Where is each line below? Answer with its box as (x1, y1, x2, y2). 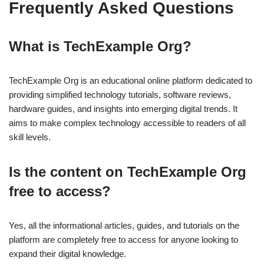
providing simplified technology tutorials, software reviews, (9, 90, 231, 100)
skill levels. (9, 132, 51, 143)
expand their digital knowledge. (9, 249, 126, 259)
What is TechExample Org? (9, 38, 192, 55)
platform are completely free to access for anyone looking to (9, 235, 238, 245)
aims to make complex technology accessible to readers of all (9, 118, 246, 128)
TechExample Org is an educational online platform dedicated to (9, 75, 252, 86)
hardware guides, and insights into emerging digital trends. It (9, 104, 237, 114)
